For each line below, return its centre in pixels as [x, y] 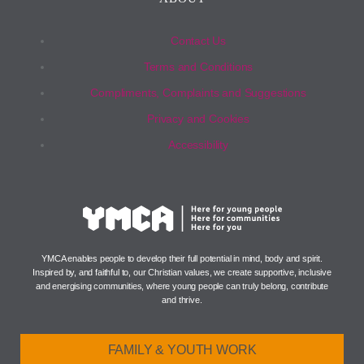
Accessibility [198, 144]
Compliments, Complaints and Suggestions [198, 92]
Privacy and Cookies [198, 118]
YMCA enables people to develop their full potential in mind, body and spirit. [182, 259]
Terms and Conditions [198, 66]
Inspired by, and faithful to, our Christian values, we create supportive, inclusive [182, 273]
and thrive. [182, 300]
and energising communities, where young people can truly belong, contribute [182, 286]
